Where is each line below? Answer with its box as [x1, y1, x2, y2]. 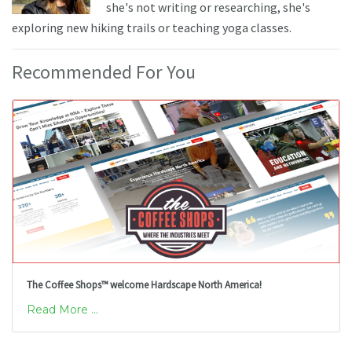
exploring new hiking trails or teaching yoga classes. [12, 19, 291, 35]
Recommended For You [12, 59, 196, 84]
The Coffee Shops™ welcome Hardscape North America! [26, 278, 262, 292]
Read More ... [26, 302, 98, 317]
